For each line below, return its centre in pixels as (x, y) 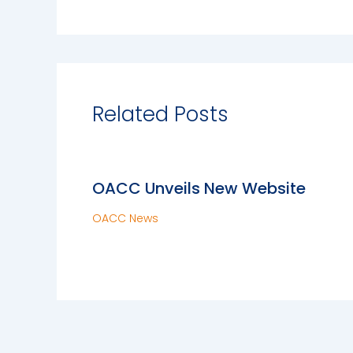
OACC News (125, 218)
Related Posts (160, 114)
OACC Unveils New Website (199, 188)
